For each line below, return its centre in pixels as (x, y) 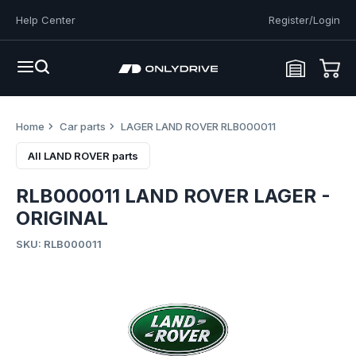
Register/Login (304, 20)
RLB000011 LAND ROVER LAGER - (173, 196)
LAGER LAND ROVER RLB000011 (198, 126)
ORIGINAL (62, 218)
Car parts (83, 126)
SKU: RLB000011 (59, 244)
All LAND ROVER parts (83, 156)
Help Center (46, 20)
